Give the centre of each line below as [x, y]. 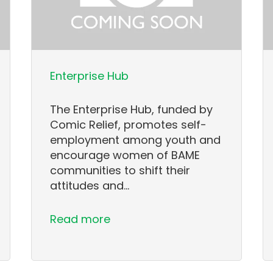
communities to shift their [120, 171]
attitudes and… [90, 186]
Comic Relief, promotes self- [129, 125]
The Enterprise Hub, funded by [132, 110]
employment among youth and [136, 140]
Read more [80, 219]
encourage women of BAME [125, 155]
